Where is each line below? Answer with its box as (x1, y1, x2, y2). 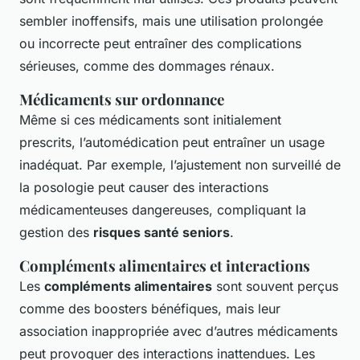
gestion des (19, 224, 93, 241)
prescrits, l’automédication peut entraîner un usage (19, 134, 325, 151)
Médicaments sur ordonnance (19, 89, 224, 110)
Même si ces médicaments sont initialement (19, 112, 281, 129)
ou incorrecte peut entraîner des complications (19, 35, 301, 52)
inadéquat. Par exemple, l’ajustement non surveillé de (19, 157, 341, 174)
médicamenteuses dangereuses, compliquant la (19, 202, 306, 219)
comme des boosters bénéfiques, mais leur (19, 301, 280, 317)
